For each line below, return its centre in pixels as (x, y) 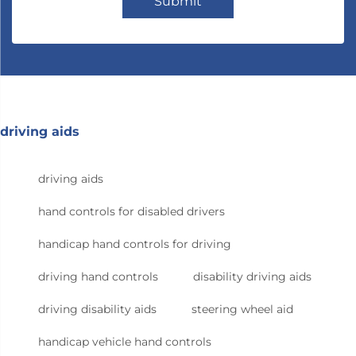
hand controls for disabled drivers (132, 212)
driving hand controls (98, 277)
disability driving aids (252, 277)
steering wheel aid (242, 310)
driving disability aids (97, 310)
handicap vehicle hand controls (125, 342)
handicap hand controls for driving (135, 244)
